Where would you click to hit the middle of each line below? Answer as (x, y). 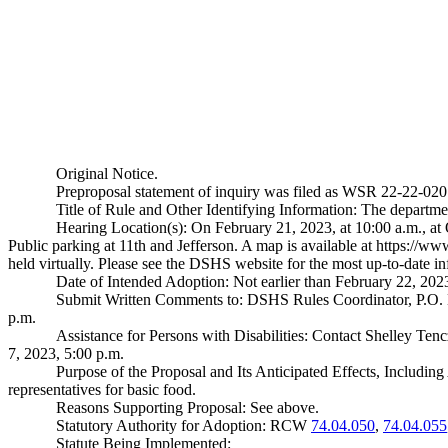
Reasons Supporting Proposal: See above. (187, 407)
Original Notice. (107, 173)
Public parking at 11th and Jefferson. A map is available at (192, 245)
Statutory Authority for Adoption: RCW (183, 425)
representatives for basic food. (102, 389)
